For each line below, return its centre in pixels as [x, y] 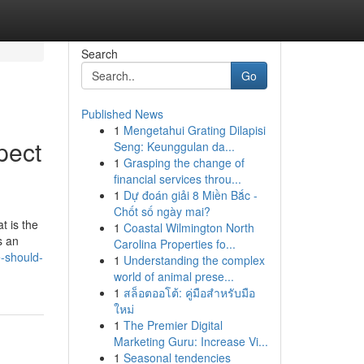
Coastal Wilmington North [188, 227]
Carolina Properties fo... [174, 244]
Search [99, 54]
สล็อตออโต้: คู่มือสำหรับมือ [189, 292]
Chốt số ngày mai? [162, 211]
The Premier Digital [173, 325]
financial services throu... [177, 179]
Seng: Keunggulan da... [174, 146]
